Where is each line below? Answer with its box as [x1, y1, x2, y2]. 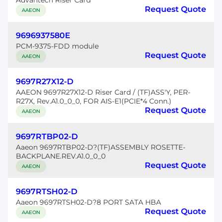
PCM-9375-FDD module [16, 42, 99, 51]
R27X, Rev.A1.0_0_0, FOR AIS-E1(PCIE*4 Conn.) [16, 97, 171, 106]
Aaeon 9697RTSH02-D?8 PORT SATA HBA [16, 198, 161, 207]
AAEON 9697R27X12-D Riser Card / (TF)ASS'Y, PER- [16, 88, 190, 97]
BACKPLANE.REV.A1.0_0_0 [16, 152, 106, 161]
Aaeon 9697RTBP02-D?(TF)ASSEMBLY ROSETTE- [16, 143, 185, 152]
